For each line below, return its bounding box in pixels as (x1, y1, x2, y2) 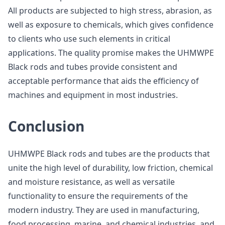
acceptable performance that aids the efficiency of (8, 75, 199, 86)
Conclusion (8, 117, 84, 136)
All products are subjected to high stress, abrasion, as (8, 5, 212, 16)
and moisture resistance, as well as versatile (8, 176, 175, 187)
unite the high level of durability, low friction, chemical (8, 162, 213, 173)
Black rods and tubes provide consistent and (8, 61, 177, 72)
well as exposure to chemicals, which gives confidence (8, 19, 213, 30)
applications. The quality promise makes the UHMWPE (8, 47, 214, 58)
